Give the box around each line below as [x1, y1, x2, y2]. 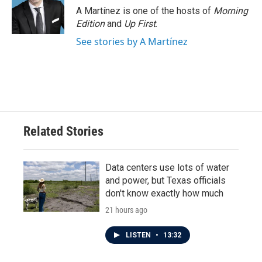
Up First [124, 18, 156, 29]
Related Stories [23, 124, 104, 139]
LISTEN [126, 231, 153, 239]
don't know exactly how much [105, 188, 223, 199]
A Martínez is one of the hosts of [76, 5, 213, 16]
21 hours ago [105, 205, 147, 215]
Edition [76, 18, 105, 29]
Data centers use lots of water [105, 162, 229, 173]
